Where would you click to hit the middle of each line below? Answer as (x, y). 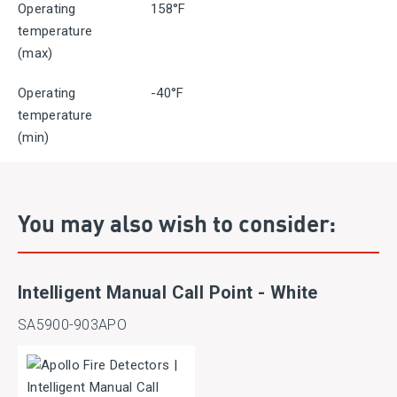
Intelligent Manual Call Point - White (168, 292)
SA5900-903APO (72, 325)
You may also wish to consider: (177, 222)
